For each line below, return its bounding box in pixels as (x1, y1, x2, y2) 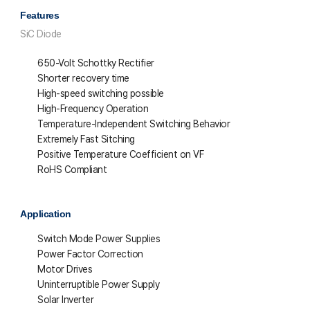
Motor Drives (37, 264, 93, 275)
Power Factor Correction (37, 248, 143, 259)
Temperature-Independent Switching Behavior (37, 118, 230, 129)
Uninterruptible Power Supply (37, 279, 160, 290)
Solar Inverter (37, 294, 94, 305)
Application (20, 208, 71, 219)
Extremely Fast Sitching (37, 134, 135, 145)
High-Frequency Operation (37, 103, 149, 114)
